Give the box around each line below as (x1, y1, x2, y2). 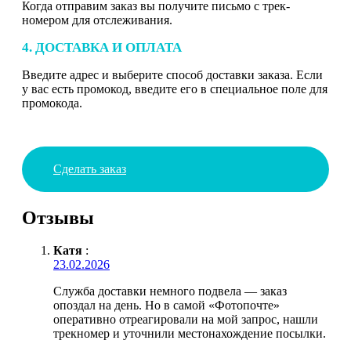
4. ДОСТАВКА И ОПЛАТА (22, 39, 182, 55)
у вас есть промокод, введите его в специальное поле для (22, 81, 327, 96)
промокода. (22, 96, 82, 110)
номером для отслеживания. (22, 13, 172, 27)
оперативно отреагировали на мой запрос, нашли (53, 313, 318, 327)
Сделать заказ (53, 161, 126, 175)
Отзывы (22, 207, 94, 228)
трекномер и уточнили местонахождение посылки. (53, 327, 326, 341)
